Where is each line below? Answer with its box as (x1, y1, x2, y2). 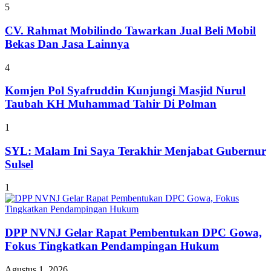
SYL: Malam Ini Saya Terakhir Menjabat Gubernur (5, 144, 266, 157)
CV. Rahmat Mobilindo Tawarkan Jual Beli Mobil (5, 24, 256, 37)
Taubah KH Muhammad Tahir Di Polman (5, 97, 217, 111)
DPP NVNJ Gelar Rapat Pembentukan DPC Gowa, (5, 226, 262, 240)
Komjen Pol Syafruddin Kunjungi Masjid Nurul (5, 84, 246, 97)
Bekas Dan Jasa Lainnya (5, 37, 129, 50)
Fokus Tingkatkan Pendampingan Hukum (5, 240, 219, 253)
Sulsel (5, 157, 33, 171)
